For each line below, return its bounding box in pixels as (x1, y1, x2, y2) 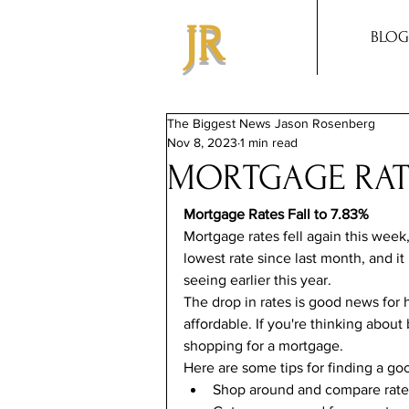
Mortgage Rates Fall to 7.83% (184, 206, 369, 222)
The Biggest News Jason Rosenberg (167, 116, 375, 131)
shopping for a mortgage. (184, 338, 343, 353)
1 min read (240, 135, 298, 150)
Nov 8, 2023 (167, 135, 237, 150)
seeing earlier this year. (184, 272, 331, 288)
